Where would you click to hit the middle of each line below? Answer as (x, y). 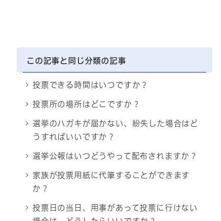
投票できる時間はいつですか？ (91, 85)
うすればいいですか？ (74, 137)
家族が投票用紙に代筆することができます (111, 175)
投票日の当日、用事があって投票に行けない (115, 208)
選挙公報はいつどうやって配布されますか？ (115, 156)
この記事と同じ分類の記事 (76, 61)
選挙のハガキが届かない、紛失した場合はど (115, 124)
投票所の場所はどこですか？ (86, 104)
